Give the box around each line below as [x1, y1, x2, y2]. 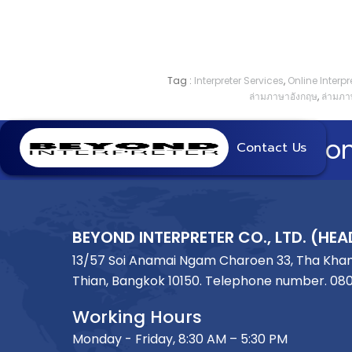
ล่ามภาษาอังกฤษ [249, 89, 317, 103]
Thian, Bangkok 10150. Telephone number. [72, 271, 330, 290]
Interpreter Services [191, 73, 284, 87]
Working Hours [72, 304, 202, 329]
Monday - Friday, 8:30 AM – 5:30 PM [72, 329, 288, 348]
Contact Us [236, 137, 306, 157]
